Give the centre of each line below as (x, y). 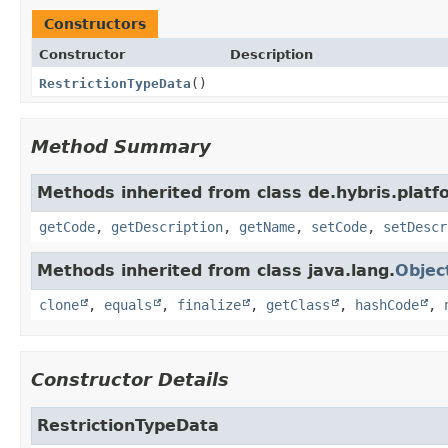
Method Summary (121, 146)
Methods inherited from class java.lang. (216, 270)
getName (267, 226)
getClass (298, 304)
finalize (209, 304)
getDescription (167, 226)
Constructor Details (130, 379)
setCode (339, 226)
